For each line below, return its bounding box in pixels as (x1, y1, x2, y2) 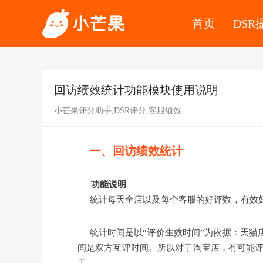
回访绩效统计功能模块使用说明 (54, 83, 218, 96)
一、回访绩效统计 (77, 144, 183, 157)
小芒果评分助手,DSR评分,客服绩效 (54, 106, 181, 115)
